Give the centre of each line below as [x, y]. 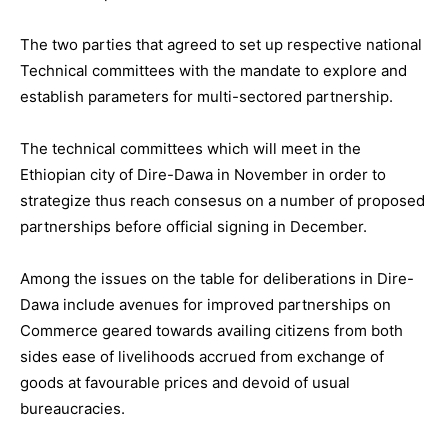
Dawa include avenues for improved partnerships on [205, 304]
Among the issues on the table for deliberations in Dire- [217, 278]
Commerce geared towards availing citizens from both [211, 330]
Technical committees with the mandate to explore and [213, 70]
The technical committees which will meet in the [190, 148]
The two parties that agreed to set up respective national [221, 44]
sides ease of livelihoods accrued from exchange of [202, 356]
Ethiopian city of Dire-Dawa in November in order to [203, 174]
